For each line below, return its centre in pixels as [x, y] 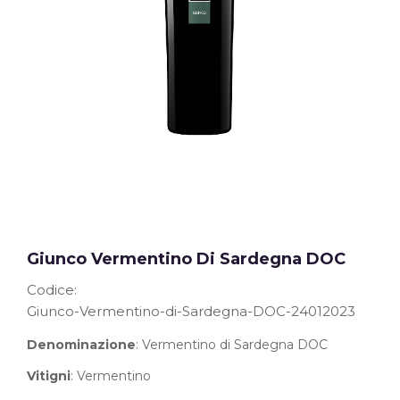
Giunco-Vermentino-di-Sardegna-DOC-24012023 [191, 312]
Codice [50, 290]
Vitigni [49, 376]
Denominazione [81, 345]
